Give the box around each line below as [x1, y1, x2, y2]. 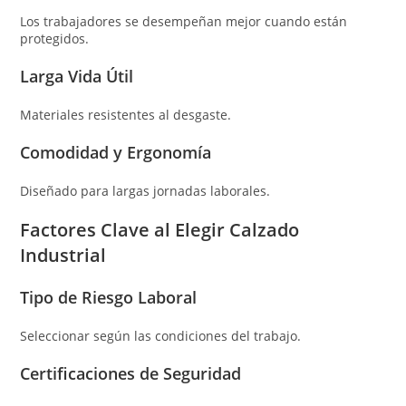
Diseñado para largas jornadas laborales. [20, 181, 271, 199]
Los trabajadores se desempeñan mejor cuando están [20, 12, 348, 30]
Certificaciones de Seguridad [20, 362, 242, 384]
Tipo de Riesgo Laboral [20, 285, 198, 308]
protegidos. [20, 29, 90, 47]
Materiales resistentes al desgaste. [20, 105, 232, 123]
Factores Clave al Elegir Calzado [20, 217, 300, 242]
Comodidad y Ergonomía [20, 140, 212, 163]
